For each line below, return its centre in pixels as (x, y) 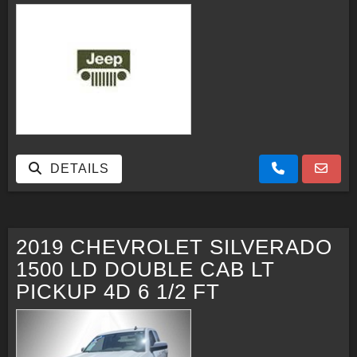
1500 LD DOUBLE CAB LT (145, 270)
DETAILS (76, 169)
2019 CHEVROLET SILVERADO (174, 247)
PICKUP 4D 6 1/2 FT (118, 292)
